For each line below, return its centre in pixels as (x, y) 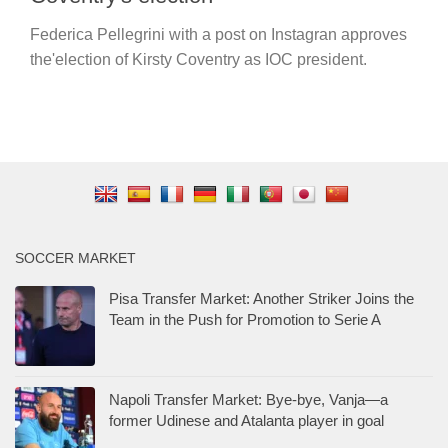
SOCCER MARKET (75, 257)
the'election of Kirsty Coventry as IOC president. (198, 59)
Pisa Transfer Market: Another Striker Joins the (261, 298)
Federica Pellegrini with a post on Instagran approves (218, 34)
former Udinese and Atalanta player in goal (246, 420)
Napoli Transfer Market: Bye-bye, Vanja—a (248, 399)
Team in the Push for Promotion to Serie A (245, 319)
